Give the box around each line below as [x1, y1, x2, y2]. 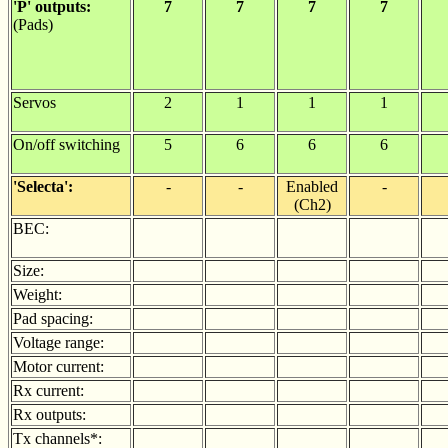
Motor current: [13, 358, 104, 375]
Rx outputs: [13, 406, 86, 423]
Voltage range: [13, 334, 104, 351]
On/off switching [13, 136, 120, 153]
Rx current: [13, 382, 84, 399]
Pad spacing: [13, 310, 93, 327]
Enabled [286, 178, 338, 195]
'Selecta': [13, 178, 73, 195]
